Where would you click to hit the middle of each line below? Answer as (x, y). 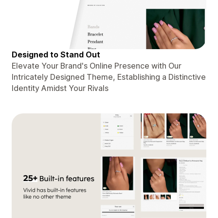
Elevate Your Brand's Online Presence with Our (97, 65)
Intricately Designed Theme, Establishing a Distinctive (109, 77)
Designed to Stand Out (56, 54)
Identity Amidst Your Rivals (60, 88)
